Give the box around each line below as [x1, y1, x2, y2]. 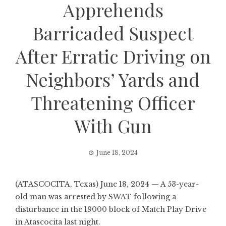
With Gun [74, 114, 152, 138]
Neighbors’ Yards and [26, 67, 200, 91]
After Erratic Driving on [15, 44, 211, 68]
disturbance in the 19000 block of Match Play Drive [15, 205, 206, 214]
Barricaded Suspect [33, 21, 193, 45]
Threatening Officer [31, 90, 195, 115]
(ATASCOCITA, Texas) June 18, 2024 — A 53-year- [15, 180, 199, 189]
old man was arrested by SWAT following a [15, 192, 176, 201]
